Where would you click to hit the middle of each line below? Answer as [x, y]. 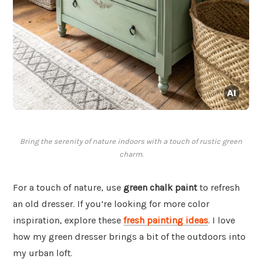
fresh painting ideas [166, 220]
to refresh [218, 188]
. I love [222, 220]
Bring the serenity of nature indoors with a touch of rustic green [131, 142]
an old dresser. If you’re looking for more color [111, 204]
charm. [131, 154]
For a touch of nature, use [68, 188]
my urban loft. [43, 253]
